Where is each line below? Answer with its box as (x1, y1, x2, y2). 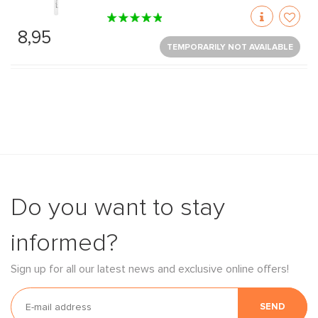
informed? (11, 231, 118, 256)
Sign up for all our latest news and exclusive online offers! (11, 263, 289, 275)
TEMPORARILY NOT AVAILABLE (166, 43, 293, 52)
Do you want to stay (11, 195, 225, 220)
